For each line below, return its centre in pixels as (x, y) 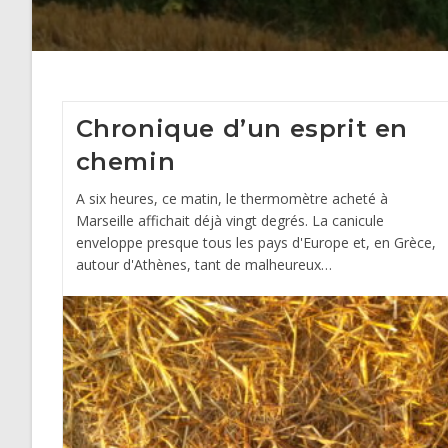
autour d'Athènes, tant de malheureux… (203, 264)
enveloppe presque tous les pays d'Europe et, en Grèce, (255, 242)
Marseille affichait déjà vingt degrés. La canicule (229, 220)
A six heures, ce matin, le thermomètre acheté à (231, 198)
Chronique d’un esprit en (241, 128)
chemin (125, 161)
